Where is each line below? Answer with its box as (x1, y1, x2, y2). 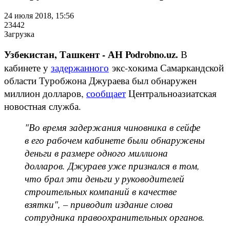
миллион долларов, (4, 86, 86, 100)
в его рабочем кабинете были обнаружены (25, 133, 205, 146)
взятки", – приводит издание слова (25, 197, 173, 210)
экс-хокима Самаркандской (109, 61, 224, 74)
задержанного (51, 61, 109, 74)
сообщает (86, 86, 126, 100)
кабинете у (4, 61, 51, 74)
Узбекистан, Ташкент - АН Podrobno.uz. (4, 47, 178, 61)
